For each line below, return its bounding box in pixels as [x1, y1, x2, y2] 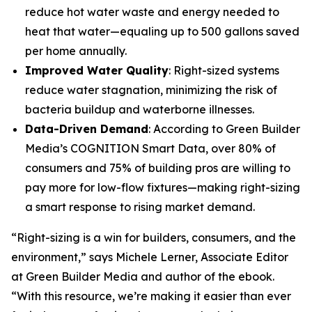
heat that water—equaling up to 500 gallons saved [25, 24, 299, 38]
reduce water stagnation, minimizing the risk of [25, 83, 277, 97]
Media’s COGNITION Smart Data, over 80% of [25, 141, 276, 155]
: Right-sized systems [169, 63, 279, 77]
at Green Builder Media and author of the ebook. [11, 270, 274, 283]
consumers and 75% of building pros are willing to [25, 161, 290, 175]
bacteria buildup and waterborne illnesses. [25, 102, 254, 116]
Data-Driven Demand [25, 122, 148, 136]
